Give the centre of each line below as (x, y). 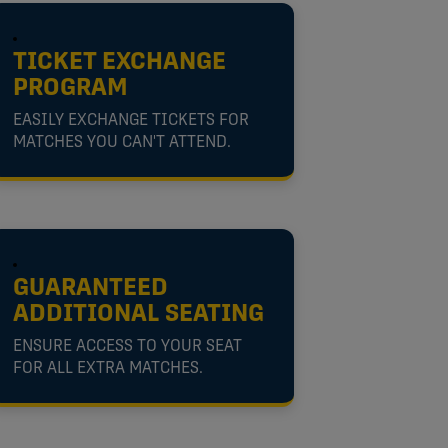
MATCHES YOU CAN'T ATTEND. (121, 142)
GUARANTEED (90, 288)
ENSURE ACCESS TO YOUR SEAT (127, 346)
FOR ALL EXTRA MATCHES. (107, 368)
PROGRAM (70, 88)
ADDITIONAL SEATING (138, 314)
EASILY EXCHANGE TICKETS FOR (130, 120)
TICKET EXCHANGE (119, 62)
